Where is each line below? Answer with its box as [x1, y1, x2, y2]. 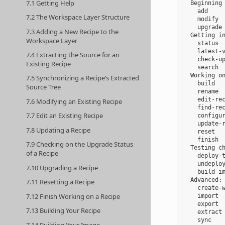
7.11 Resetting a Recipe [26, 177, 95, 187]
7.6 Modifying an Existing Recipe [26, 96, 123, 106]
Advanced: [183, 176, 222, 184]
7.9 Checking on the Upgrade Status [26, 140, 134, 149]
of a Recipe [26, 149, 59, 158]
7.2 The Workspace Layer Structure [26, 13, 130, 22]
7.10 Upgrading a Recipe [26, 163, 98, 172]
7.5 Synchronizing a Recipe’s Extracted [26, 73, 140, 83]
